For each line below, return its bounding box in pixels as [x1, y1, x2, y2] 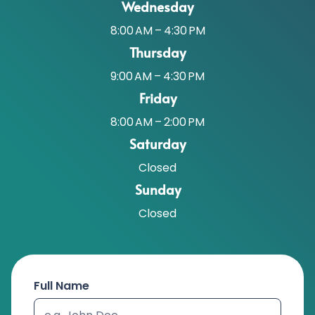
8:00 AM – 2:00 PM [110, 114, 205, 131]
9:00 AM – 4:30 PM [110, 68, 205, 85]
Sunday [134, 180, 181, 199]
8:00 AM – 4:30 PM [110, 22, 205, 39]
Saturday [129, 134, 186, 153]
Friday [139, 89, 176, 108]
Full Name [34, 278, 89, 295]
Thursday [129, 43, 186, 62]
